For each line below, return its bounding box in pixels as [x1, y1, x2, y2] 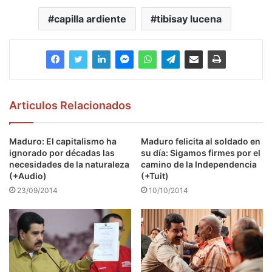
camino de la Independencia [141, 159, 257, 170]
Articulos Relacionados [9, 99, 131, 112]
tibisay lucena [156, 13, 222, 25]
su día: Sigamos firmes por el [141, 148, 260, 158]
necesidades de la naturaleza [9, 159, 129, 170]
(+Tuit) [141, 171, 169, 182]
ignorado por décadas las [9, 148, 115, 158]
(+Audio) [9, 171, 47, 182]
